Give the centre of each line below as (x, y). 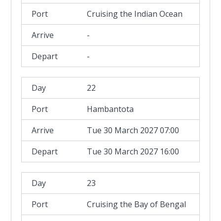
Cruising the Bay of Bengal (137, 204)
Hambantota (110, 109)
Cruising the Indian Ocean (135, 14)
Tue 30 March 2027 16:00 (133, 151)
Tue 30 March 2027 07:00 (133, 130)
